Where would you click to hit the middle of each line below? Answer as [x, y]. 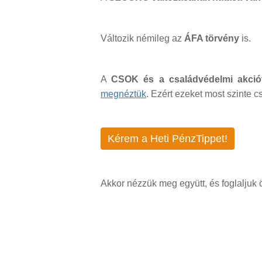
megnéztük [123, 94]
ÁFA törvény [212, 39]
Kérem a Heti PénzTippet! [168, 139]
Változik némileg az [142, 39]
